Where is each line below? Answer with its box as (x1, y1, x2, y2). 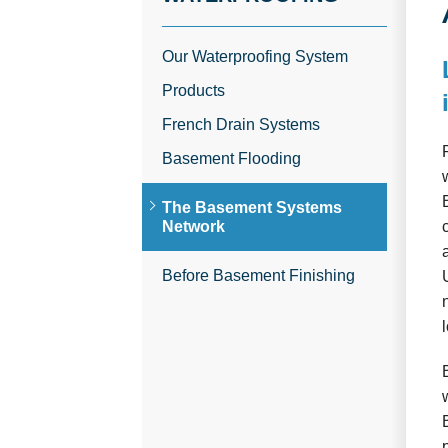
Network (162, 218, 225, 235)
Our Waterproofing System (162, 48, 348, 65)
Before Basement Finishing (162, 267, 355, 284)
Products (162, 82, 225, 99)
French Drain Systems (162, 116, 320, 133)
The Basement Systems (162, 199, 342, 216)
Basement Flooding (162, 150, 301, 167)
